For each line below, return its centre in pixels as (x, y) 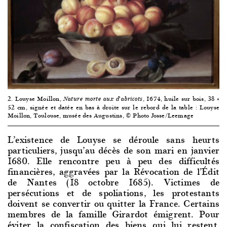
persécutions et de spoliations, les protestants (113, 192)
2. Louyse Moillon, (36, 98)
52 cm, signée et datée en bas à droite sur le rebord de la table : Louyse (113, 107)
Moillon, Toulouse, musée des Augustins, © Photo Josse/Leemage (101, 115)
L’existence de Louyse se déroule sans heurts (113, 139)
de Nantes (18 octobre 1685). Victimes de (113, 181)
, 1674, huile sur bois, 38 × (181, 98)
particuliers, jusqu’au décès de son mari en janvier (113, 149)
